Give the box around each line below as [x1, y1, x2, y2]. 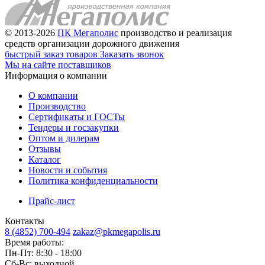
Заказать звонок [100, 49, 164, 59]
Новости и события [28, 164, 107, 175]
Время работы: [5, 237, 64, 247]
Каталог [28, 154, 61, 164]
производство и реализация [118, 27, 232, 38]
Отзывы [28, 143, 61, 154]
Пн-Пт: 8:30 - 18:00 [5, 247, 82, 258]
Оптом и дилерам [28, 132, 99, 143]
